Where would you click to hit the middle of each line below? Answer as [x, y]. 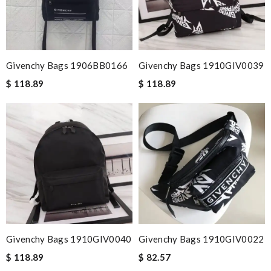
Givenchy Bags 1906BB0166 [67, 65]
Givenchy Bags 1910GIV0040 [69, 239]
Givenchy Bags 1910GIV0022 [201, 239]
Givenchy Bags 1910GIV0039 [201, 65]
